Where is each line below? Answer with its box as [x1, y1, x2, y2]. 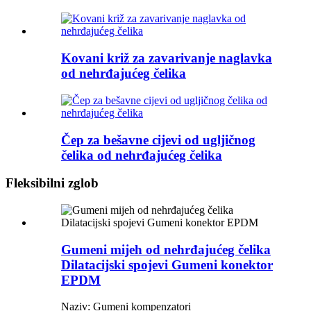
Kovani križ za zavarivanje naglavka [61, 51, 272, 66]
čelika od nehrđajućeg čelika [61, 147, 222, 162]
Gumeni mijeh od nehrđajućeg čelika [61, 242, 271, 257]
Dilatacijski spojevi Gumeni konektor [61, 257, 273, 272]
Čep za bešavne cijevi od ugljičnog [61, 132, 255, 147]
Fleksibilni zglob [6, 176, 99, 191]
